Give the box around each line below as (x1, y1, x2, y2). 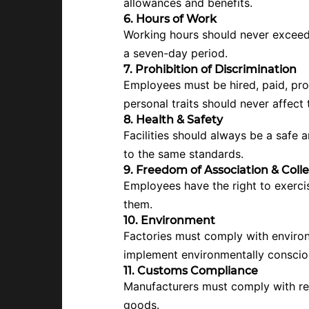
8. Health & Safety (123, 112, 223, 126)
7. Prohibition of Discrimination (123, 62, 297, 76)
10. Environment (123, 213, 215, 227)
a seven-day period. (123, 46, 228, 60)
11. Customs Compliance (123, 263, 258, 277)
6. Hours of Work (123, 12, 217, 26)
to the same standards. (123, 146, 243, 161)
